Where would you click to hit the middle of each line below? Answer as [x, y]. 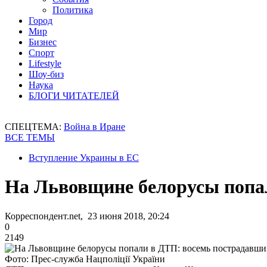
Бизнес [43, 42]
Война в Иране [94, 127]
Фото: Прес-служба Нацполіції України [85, 259]
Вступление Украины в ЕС [84, 158]
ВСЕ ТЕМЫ [30, 137]
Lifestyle [45, 63]
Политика [73, 10]
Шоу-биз [46, 74]
